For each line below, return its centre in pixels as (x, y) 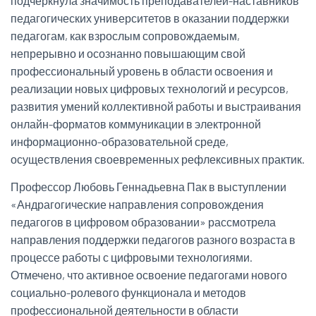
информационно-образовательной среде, (120, 142)
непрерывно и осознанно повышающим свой (128, 54)
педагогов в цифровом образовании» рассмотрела (143, 222)
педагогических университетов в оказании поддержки (150, 18)
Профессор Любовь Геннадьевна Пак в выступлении (148, 187)
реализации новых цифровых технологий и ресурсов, (150, 89)
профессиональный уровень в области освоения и (142, 71)
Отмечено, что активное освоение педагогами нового (149, 275)
